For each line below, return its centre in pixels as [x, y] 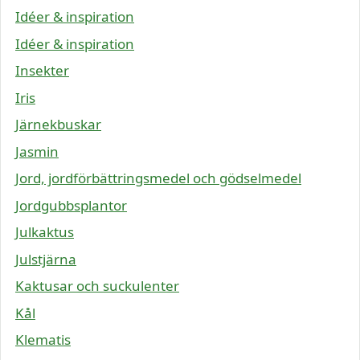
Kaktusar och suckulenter [97, 286]
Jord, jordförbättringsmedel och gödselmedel [158, 178]
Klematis [43, 340]
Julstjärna [46, 259]
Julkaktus [45, 232]
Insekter [42, 71]
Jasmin [37, 151]
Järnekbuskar [58, 125]
